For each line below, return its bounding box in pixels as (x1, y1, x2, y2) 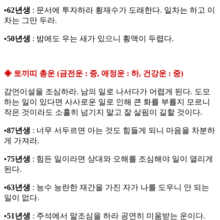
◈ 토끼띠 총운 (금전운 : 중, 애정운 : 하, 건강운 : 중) (4, 69, 183, 78)
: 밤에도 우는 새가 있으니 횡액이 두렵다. (30, 34, 174, 43)
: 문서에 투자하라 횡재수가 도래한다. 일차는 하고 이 (30, 6, 215, 15)
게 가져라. (4, 137, 39, 145)
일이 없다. (4, 193, 39, 202)
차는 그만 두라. (4, 16, 57, 25)
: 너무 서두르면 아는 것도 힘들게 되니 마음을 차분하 (30, 126, 215, 135)
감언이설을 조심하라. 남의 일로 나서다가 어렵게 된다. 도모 (4, 87, 210, 96)
